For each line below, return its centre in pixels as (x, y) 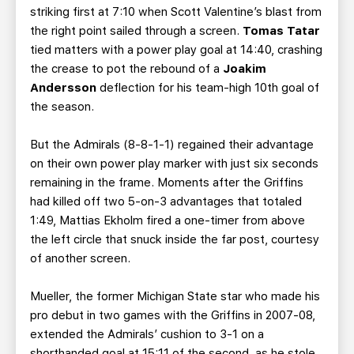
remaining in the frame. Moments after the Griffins (167, 183)
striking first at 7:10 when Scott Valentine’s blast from (176, 12)
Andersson (63, 88)
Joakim (243, 69)
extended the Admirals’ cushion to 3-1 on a (147, 334)
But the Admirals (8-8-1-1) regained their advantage (172, 145)
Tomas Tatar (281, 31)
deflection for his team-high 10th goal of (208, 88)
